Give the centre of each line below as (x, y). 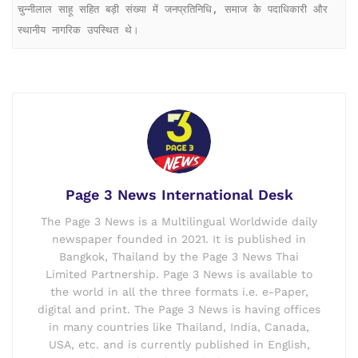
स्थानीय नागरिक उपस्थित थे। (79, 30)
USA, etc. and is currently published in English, (179, 345)
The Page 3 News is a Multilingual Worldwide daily (179, 222)
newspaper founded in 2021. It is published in (179, 239)
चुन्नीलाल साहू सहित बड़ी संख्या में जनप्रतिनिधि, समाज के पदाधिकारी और (173, 9)
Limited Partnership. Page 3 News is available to (179, 274)
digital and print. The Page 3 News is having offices (179, 310)
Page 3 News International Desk (179, 195)
